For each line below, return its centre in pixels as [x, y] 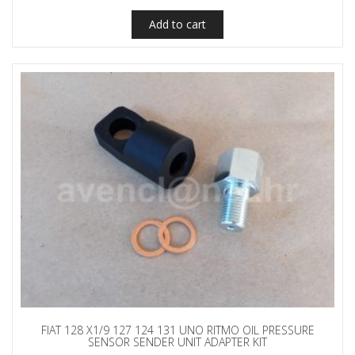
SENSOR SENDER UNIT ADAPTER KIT [177, 342]
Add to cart [177, 25]
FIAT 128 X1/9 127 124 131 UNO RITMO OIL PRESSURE [177, 330]
